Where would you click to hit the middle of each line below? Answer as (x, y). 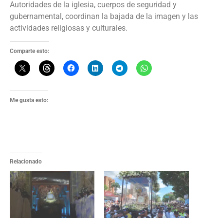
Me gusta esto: (29, 100)
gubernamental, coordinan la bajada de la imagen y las (104, 17)
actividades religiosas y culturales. (69, 28)
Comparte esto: (29, 51)
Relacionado (26, 161)
